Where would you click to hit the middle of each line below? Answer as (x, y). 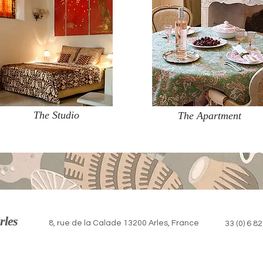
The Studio (56, 115)
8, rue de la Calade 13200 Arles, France (124, 223)
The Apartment (210, 116)
